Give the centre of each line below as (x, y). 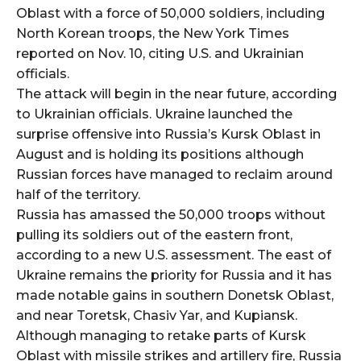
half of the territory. (78, 194)
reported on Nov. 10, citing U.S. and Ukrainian (160, 53)
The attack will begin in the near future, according (176, 93)
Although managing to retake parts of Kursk (161, 335)
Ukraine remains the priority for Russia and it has (174, 275)
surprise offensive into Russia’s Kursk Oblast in (168, 134)
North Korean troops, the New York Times (153, 33)
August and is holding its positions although (160, 154)
